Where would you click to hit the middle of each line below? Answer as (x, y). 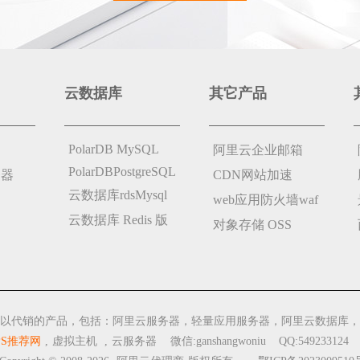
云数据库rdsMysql (118, 195)
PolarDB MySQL (114, 149)
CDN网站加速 (253, 175)
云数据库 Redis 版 (118, 220)
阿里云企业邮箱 (258, 150)
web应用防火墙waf (266, 200)
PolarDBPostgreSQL (122, 172)
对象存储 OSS (252, 225)
